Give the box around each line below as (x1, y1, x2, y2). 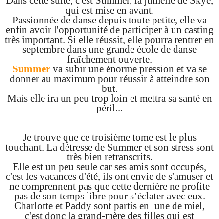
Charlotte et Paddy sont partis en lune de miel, (14, 199, 205, 212)
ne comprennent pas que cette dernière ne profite (9, 180, 210, 192)
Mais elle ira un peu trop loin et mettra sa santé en (7, 92, 212, 104)
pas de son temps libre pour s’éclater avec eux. (14, 190, 205, 202)
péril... (96, 102, 123, 114)
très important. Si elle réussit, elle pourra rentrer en (5, 33, 214, 45)
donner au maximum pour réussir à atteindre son (9, 72, 210, 85)
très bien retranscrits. (66, 151, 153, 163)
